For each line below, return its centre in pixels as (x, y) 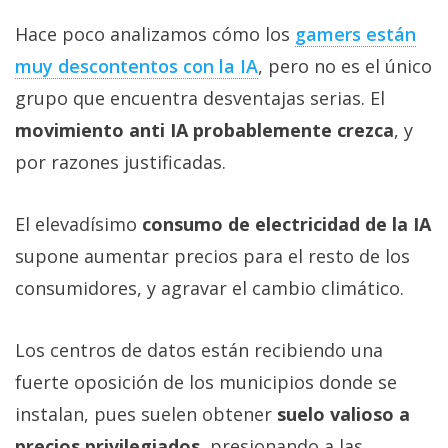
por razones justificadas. (120, 162)
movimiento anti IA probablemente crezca (204, 130)
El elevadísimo (78, 224)
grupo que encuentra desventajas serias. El (200, 98)
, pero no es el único (345, 66)
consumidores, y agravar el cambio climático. (209, 288)
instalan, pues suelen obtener (143, 414)
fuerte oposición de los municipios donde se (206, 382)
